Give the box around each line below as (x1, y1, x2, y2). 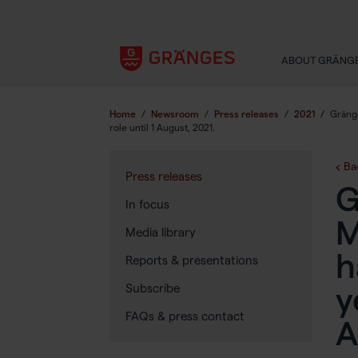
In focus (125, 197, 169, 211)
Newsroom (151, 109, 199, 119)
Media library (125, 225, 196, 239)
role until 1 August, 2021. (109, 122, 215, 133)
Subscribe (125, 281, 180, 295)
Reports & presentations (125, 253, 258, 267)
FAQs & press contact (125, 309, 245, 323)
